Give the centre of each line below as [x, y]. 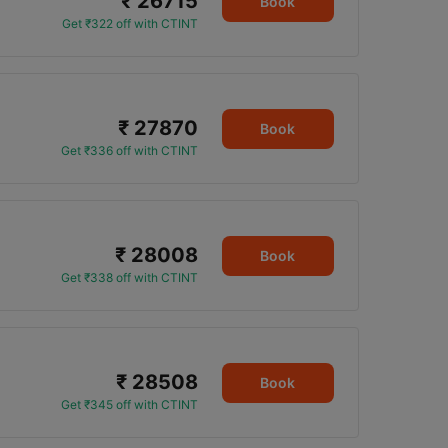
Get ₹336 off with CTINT [129, 150]
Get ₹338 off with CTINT [129, 277]
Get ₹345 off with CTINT [129, 404]
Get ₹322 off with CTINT [129, 23]
